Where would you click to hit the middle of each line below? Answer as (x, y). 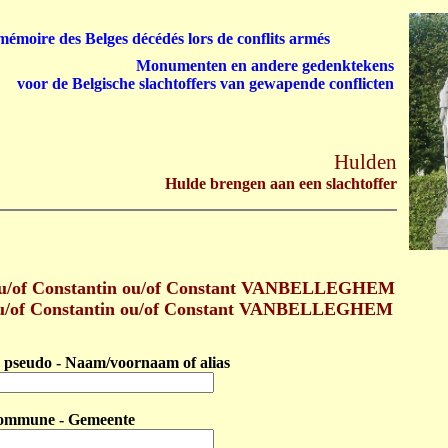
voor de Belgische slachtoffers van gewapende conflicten (205, 83)
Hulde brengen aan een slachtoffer (281, 183)
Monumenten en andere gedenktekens (265, 65)
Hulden (365, 162)
